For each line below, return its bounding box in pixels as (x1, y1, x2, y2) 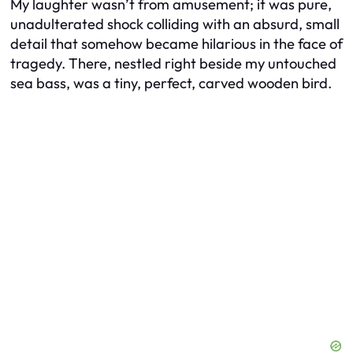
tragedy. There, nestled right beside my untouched (10, 54, 336, 73)
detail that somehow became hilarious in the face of (10, 35, 343, 54)
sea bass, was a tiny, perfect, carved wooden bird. (10, 74, 332, 93)
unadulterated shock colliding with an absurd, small (10, 15, 340, 34)
